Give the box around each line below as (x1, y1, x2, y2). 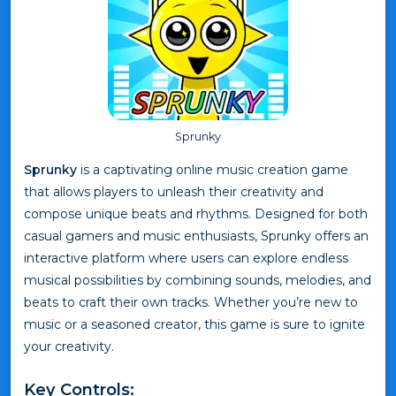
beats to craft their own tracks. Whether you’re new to (24, 293, 358, 310)
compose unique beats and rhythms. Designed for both (24, 205, 368, 222)
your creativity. (24, 338, 114, 354)
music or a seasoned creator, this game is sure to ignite (24, 316, 365, 332)
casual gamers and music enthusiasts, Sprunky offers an (24, 227, 369, 244)
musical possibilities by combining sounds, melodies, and (24, 271, 371, 288)
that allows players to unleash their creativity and (24, 183, 324, 200)
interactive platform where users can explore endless (24, 249, 348, 266)
